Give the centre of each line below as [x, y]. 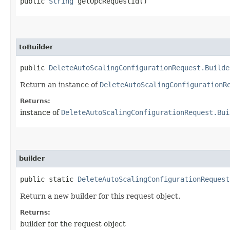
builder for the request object [73, 224]
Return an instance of [60, 84]
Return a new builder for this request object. [100, 196]
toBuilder [36, 47]
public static [49, 179]
